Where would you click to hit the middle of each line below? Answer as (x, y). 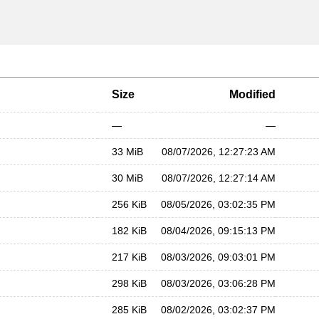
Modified (252, 94)
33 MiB (127, 152)
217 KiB (129, 257)
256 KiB (129, 204)
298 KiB (129, 283)
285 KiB (129, 310)
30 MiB (127, 178)
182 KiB (129, 231)
